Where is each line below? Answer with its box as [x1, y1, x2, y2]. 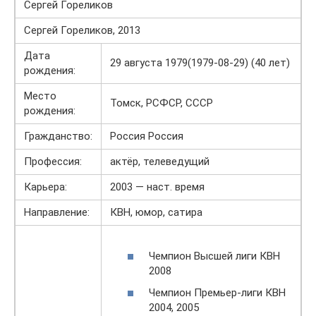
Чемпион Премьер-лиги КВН [149, 286, 286, 299]
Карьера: [24, 181, 67, 193]
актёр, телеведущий [110, 155, 209, 168]
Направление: [24, 206, 90, 219]
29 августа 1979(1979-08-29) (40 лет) [110, 56, 290, 69]
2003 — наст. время [110, 181, 205, 193]
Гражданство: [24, 130, 92, 142]
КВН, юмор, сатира [110, 206, 202, 219]
